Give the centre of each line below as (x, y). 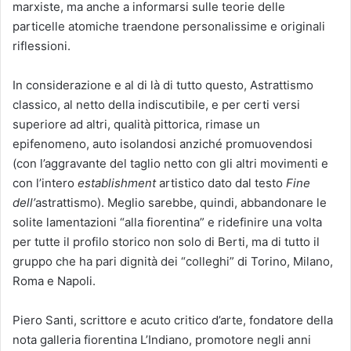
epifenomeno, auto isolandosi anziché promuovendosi (163, 143)
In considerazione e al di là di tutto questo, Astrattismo (163, 85)
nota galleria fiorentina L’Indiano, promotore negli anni (162, 339)
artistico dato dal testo (223, 183)
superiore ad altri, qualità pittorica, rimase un (136, 124)
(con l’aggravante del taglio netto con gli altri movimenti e (170, 163)
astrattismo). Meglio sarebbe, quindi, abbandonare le (181, 202)
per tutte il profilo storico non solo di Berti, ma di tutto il (166, 241)
